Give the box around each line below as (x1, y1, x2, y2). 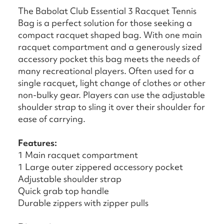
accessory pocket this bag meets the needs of (18, 53, 200, 65)
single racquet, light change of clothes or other (18, 77, 205, 89)
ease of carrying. (18, 113, 85, 125)
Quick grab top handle (18, 185, 109, 197)
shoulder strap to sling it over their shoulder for (18, 101, 205, 113)
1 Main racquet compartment (18, 149, 138, 161)
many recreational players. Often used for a (18, 65, 194, 77)
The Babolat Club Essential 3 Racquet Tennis (18, 5, 196, 17)
